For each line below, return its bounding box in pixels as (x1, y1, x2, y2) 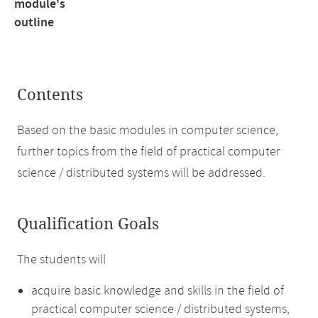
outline (14, 14, 54, 31)
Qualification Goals (17, 215, 159, 234)
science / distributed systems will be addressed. (17, 165, 265, 182)
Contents (17, 86, 83, 104)
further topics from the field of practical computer (17, 143, 280, 160)
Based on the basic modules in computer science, (17, 122, 278, 139)
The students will (17, 251, 106, 268)
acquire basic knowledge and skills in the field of (31, 283, 284, 300)
